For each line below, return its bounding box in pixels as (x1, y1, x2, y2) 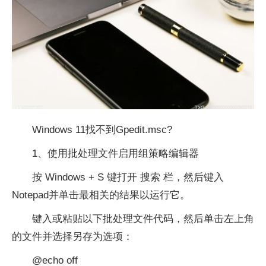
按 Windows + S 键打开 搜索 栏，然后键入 (32, 171, 224, 183)
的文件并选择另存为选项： (12, 230, 133, 242)
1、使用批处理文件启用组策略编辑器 (32, 147, 199, 159)
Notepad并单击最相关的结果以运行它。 (12, 189, 190, 201)
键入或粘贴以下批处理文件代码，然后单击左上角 (32, 213, 254, 224)
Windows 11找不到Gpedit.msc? (32, 123, 172, 135)
